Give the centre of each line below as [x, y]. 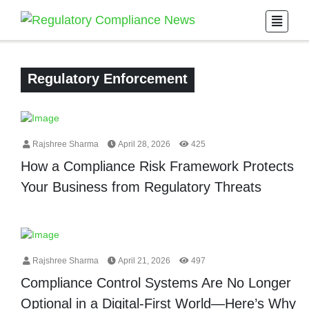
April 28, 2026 [143, 144]
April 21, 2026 [143, 260]
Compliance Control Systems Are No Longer [156, 282]
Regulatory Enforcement [108, 79]
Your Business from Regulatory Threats [141, 187]
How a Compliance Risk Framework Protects [157, 167]
